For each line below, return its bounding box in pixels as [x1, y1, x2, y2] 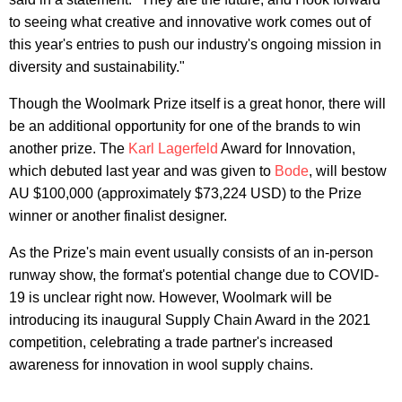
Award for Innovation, [218, 140, 355, 156]
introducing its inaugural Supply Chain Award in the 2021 [9, 311, 371, 328]
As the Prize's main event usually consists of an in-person [9, 244, 373, 260]
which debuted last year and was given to [9, 162, 275, 179]
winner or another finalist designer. [9, 207, 227, 223]
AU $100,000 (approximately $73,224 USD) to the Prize [9, 185, 362, 201]
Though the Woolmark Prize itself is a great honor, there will [9, 95, 386, 111]
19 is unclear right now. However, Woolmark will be [9, 289, 332, 305]
